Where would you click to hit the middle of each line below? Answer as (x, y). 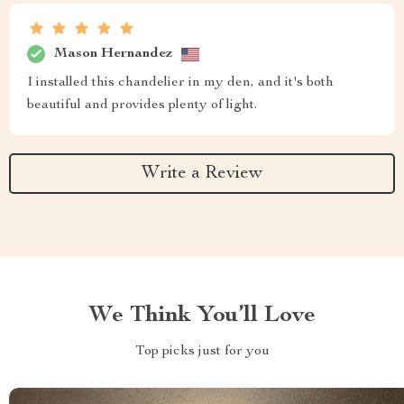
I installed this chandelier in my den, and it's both (180, 83)
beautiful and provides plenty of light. (142, 106)
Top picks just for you (202, 352)
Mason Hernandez (113, 54)
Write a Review (202, 174)
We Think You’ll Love (202, 316)
